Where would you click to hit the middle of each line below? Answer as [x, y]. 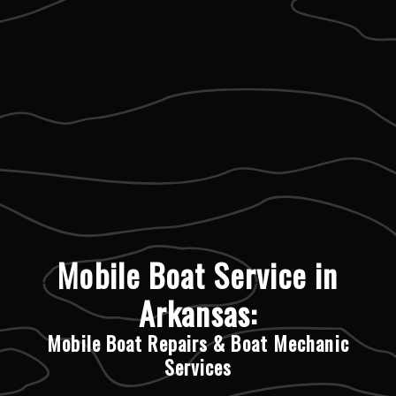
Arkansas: [198, 312]
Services [198, 366]
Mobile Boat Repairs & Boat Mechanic [198, 343]
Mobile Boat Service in [198, 274]
